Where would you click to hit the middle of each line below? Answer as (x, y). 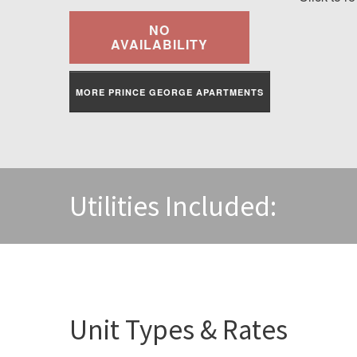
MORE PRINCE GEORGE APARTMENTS (170, 92)
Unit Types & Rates (178, 330)
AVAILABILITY (159, 44)
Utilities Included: (173, 206)
